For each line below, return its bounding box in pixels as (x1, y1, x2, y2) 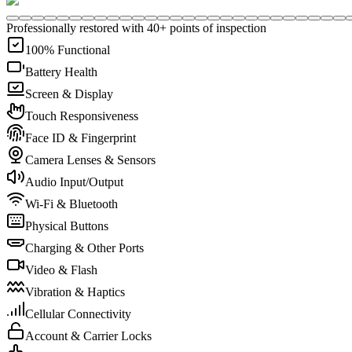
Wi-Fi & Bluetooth (25, 197, 118, 211)
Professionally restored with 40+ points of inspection (6, 21, 266, 35)
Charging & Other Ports (25, 241, 144, 255)
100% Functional (25, 43, 110, 57)
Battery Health (25, 65, 97, 79)
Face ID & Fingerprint (25, 131, 136, 145)
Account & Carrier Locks (25, 329, 152, 343)
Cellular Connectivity (25, 307, 131, 321)
